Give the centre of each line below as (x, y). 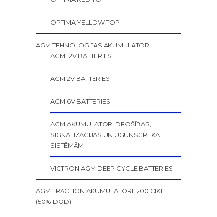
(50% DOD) (54, 201)
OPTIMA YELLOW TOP (85, 22)
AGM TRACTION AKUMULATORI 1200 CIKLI (101, 191)
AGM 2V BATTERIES (80, 78)
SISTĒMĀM (67, 145)
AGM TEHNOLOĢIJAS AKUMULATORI (93, 45)
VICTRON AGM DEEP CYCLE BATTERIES (112, 168)
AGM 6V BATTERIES (80, 101)
